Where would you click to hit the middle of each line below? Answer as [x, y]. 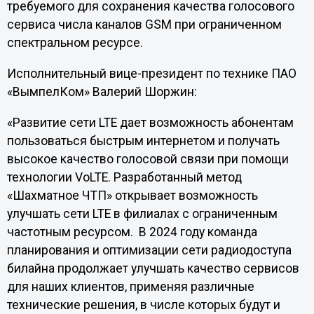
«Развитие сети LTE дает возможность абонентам [150, 122]
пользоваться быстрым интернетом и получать [143, 141]
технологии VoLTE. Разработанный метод [124, 177]
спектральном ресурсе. [75, 43]
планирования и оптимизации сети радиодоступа [149, 250]
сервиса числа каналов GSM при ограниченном [144, 25]
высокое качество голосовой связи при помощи [148, 159]
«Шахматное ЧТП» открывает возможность [132, 195]
